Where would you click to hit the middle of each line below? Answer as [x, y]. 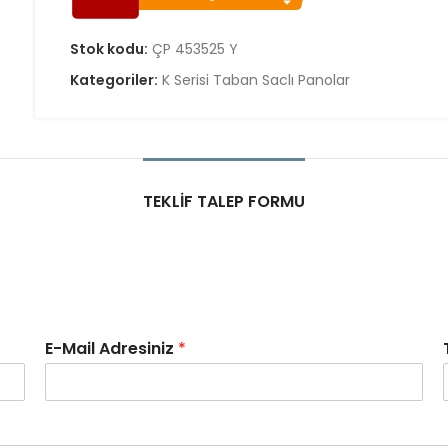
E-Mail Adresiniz [112, 348]
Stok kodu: [111, 49]
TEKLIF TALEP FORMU [224, 201]
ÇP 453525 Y [195, 49]
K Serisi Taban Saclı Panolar [256, 80]
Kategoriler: [116, 80]
